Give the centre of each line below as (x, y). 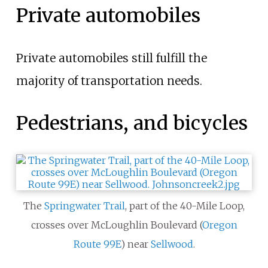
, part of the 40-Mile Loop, (185, 206)
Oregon (220, 225)
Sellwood (172, 244)
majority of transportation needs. (109, 81)
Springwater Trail (85, 206)
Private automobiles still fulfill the (111, 58)
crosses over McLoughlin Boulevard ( (116, 225)
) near (135, 244)
